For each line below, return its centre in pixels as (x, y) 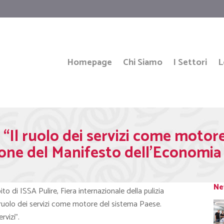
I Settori (190, 62)
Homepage (90, 62)
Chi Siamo (142, 62)
